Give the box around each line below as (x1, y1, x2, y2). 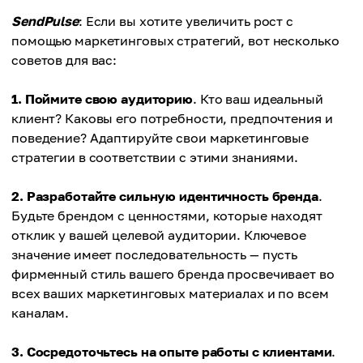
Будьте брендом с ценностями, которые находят (11, 207, 322, 224)
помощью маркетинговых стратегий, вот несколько (11, 32, 340, 49)
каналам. (11, 305, 70, 321)
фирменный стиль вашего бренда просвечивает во (11, 266, 335, 282)
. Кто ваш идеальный (193, 91, 323, 107)
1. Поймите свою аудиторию (11, 91, 193, 107)
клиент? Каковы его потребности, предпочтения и (11, 110, 333, 126)
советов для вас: (11, 52, 117, 68)
